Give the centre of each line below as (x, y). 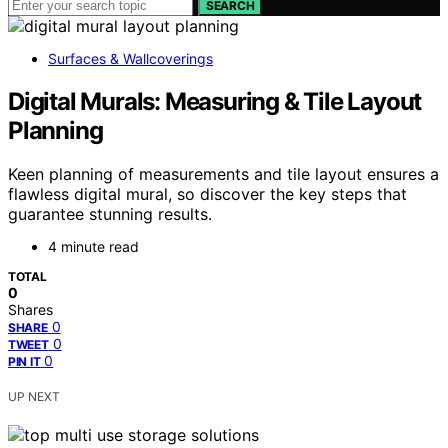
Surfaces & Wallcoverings (130, 58)
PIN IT (24, 362)
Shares (30, 310)
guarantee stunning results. (110, 214)
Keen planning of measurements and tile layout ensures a (223, 174)
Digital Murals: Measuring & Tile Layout (215, 101)
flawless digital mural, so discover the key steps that (207, 194)
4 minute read (93, 247)
